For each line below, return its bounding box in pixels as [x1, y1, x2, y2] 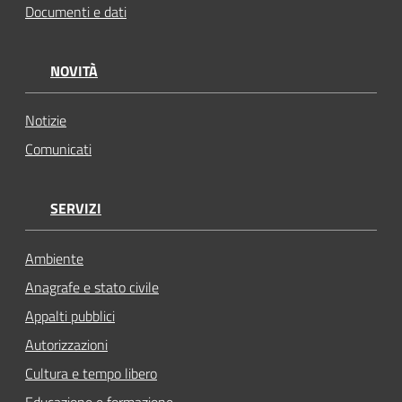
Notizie [25, 109, 66, 132]
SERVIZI [50, 197, 101, 220]
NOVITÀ [50, 59, 98, 82]
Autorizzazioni [25, 333, 108, 355]
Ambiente [25, 247, 83, 269]
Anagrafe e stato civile [25, 275, 159, 298]
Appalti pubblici [25, 304, 115, 327]
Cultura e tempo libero [25, 362, 157, 384]
